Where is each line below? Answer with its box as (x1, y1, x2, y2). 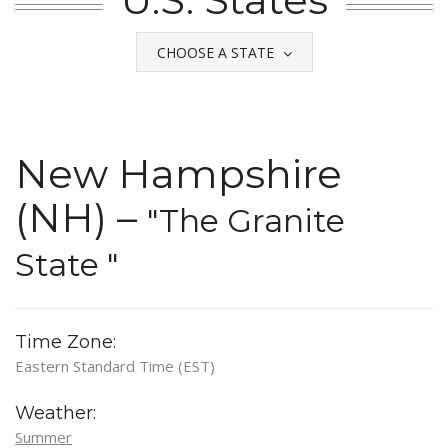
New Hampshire (15, 148, 342, 198)
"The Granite (147, 200, 345, 240)
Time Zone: (15, 330, 116, 353)
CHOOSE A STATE (156, 42, 278, 62)
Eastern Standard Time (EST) (15, 355, 215, 376)
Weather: (15, 401, 96, 424)
